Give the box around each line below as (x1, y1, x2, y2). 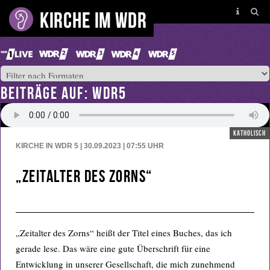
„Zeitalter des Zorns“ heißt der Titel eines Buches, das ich (16, 227, 232, 239)
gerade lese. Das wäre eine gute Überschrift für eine (16, 242, 210, 254)
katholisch (233, 129, 266, 137)
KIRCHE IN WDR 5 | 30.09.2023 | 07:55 (16, 142, 146, 150)
